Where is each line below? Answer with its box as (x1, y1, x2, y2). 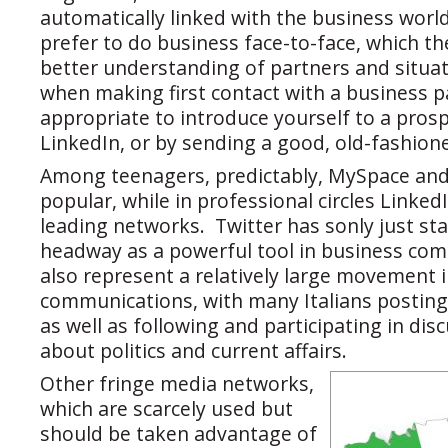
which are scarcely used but (40, 395, 293, 423)
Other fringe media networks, (40, 370, 314, 398)
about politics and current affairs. (40, 337, 347, 365)
